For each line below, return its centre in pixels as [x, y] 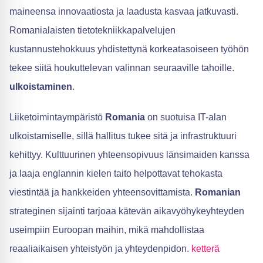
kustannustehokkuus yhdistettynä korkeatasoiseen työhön [129, 49]
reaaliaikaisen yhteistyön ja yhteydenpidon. [100, 249]
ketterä [205, 249]
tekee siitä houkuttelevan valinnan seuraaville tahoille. [122, 68]
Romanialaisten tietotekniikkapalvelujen [92, 31]
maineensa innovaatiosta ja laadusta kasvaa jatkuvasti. [124, 12]
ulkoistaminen [41, 87]
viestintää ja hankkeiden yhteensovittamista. [102, 193]
